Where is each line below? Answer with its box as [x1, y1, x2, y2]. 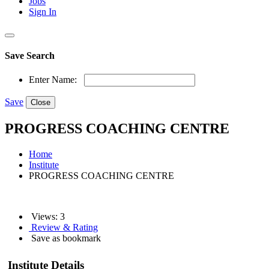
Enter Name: [29, 74, 77, 85]
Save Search [5, 50, 55, 61]
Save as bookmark [29, 233, 101, 244]
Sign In [29, 6, 56, 17]
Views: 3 [29, 211, 65, 222]
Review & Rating [29, 222, 98, 233]
